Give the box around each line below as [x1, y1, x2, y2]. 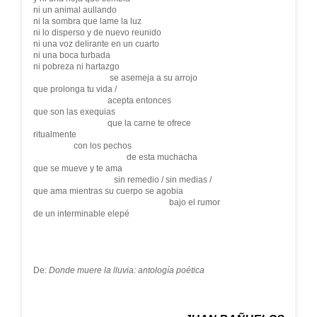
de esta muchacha [33, 152, 197, 162]
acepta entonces [33, 96, 171, 105]
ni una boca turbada [33, 50, 110, 60]
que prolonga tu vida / [33, 84, 117, 94]
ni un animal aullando [33, 5, 117, 15]
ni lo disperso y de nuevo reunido [33, 28, 161, 38]
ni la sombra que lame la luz [33, 16, 142, 26]
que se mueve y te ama [33, 163, 122, 173]
